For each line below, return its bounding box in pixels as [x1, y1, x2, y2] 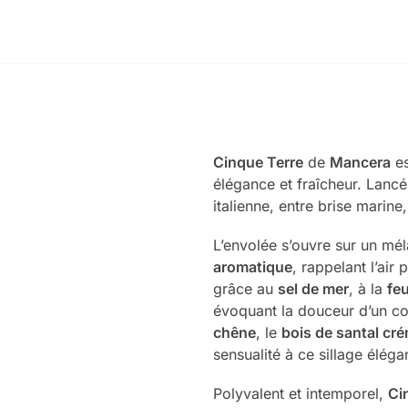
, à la [348, 280, 387, 299]
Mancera [329, 152, 391, 171]
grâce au [212, 280, 278, 299]
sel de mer [277, 280, 349, 299]
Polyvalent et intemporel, [212, 384, 388, 403]
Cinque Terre [212, 152, 303, 171]
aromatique [212, 258, 292, 277]
